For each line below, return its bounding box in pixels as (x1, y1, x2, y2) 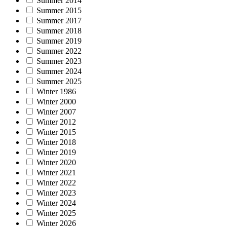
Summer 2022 (36, 46, 82, 55)
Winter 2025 (36, 208, 76, 217)
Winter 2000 (36, 97, 76, 106)
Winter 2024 (36, 198, 76, 207)
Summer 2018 (36, 26, 82, 35)
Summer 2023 (36, 56, 82, 65)
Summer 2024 (36, 66, 82, 75)
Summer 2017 (36, 16, 82, 25)
